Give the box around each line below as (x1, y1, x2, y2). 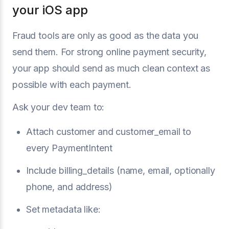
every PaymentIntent (26, 142, 112, 153)
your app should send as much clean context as (12, 62, 211, 74)
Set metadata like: (26, 203, 101, 215)
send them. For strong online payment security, (12, 46, 207, 57)
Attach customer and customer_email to (26, 126, 192, 137)
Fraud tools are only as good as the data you (12, 30, 199, 41)
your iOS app (12, 2, 88, 17)
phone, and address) (26, 181, 112, 192)
